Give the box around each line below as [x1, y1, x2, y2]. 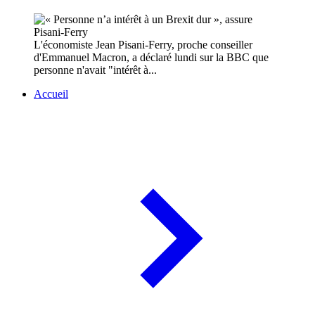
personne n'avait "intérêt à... [34, 64, 157, 77]
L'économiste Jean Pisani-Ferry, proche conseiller [34, 39, 252, 51]
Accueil [34, 88, 68, 101]
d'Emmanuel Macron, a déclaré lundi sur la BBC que [34, 51, 269, 64]
